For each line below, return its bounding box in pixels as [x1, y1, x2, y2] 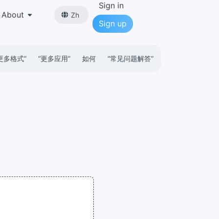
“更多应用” [38, 54, 70, 63]
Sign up [99, 19, 127, 28]
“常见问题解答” [108, 54, 153, 63]
